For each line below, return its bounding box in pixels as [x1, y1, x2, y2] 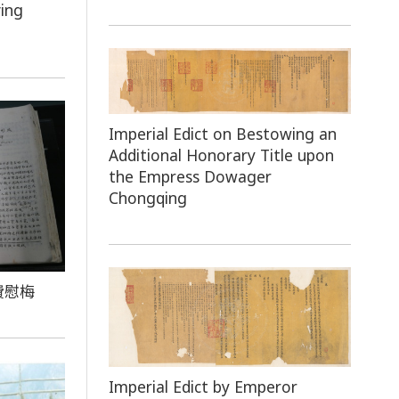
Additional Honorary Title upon [109, 144, 335, 167]
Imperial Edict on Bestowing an [109, 123, 338, 145]
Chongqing [109, 187, 188, 209]
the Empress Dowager [109, 166, 273, 188]
